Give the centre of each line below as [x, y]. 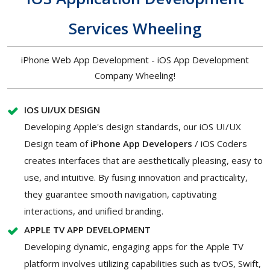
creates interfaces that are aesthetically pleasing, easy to [143, 160]
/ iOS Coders [220, 143]
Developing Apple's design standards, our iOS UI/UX [133, 126]
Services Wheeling [135, 28]
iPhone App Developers [141, 143]
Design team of [57, 143]
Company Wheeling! [135, 75]
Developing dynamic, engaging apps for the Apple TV [134, 246]
